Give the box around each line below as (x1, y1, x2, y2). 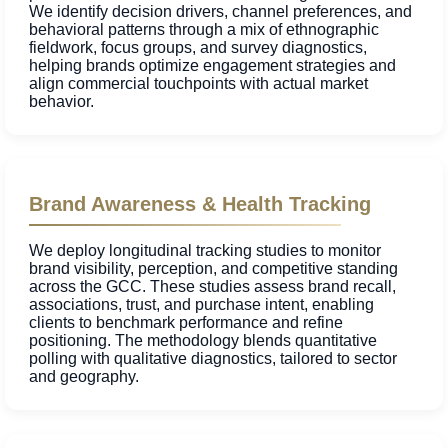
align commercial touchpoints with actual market (29, 75, 368, 93)
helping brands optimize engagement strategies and (29, 57, 396, 75)
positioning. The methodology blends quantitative (29, 332, 377, 350)
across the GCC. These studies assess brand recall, (29, 278, 396, 296)
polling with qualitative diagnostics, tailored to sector (29, 350, 397, 368)
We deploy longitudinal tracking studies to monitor (29, 242, 381, 260)
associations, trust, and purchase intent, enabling (29, 296, 374, 314)
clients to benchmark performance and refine (29, 314, 343, 332)
